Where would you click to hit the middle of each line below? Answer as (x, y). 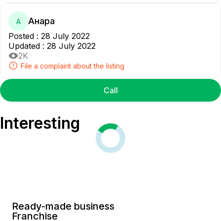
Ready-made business (63, 206)
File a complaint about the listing (73, 66)
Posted (22, 36)
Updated (25, 46)
